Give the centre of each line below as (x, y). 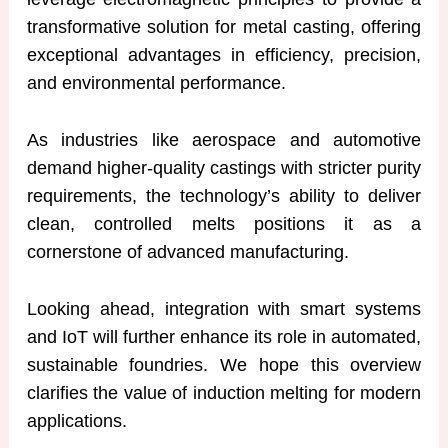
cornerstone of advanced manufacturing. (187, 252)
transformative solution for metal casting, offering (224, 27)
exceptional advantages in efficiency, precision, (224, 55)
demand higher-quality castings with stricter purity (224, 168)
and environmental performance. (156, 83)
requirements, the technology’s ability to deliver (224, 196)
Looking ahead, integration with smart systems (224, 308)
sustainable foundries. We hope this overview (224, 364)
